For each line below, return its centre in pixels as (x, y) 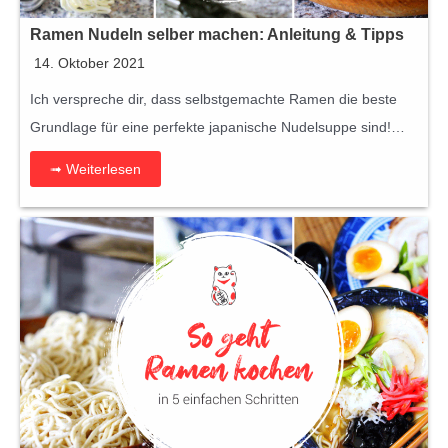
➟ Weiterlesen (95, 168)
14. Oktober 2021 (89, 62)
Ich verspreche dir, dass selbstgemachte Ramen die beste (213, 98)
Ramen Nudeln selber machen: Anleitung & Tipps (217, 34)
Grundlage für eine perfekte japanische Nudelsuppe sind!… (217, 126)
